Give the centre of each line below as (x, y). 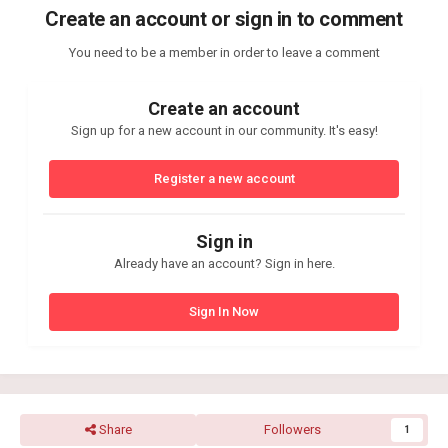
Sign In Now (224, 311)
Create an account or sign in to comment (224, 18)
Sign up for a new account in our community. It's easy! (224, 130)
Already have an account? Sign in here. (224, 263)
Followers (292, 429)
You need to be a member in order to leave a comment (224, 52)
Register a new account (224, 178)
